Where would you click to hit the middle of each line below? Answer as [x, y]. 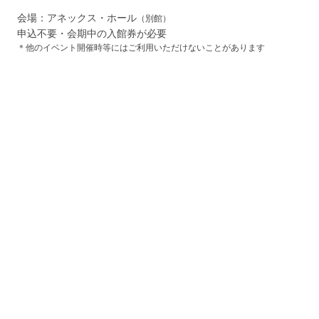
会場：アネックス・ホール [77, 18]
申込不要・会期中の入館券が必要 [92, 33]
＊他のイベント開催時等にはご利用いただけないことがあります [141, 48]
